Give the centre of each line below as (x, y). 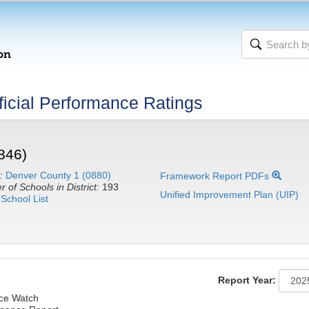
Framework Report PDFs (216, 176)
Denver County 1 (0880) (58, 175)
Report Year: (247, 280)
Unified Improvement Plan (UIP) (230, 195)
